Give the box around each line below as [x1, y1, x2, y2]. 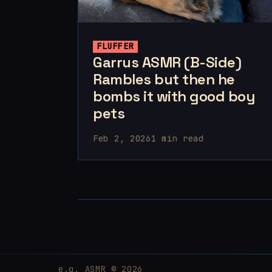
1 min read [151, 133, 204, 144]
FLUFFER [97, 41, 134, 52]
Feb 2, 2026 [93, 133, 151, 144]
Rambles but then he [93, 70, 235, 89]
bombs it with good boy [93, 87, 255, 106]
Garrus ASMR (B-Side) [93, 53, 242, 72]
